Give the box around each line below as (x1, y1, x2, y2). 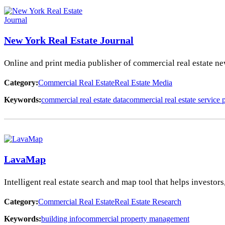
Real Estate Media (115, 78, 172, 87)
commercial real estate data (41, 95, 126, 104)
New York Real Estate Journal (4, 34, 134, 46)
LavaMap (4, 153, 46, 165)
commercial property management (82, 214, 189, 223)
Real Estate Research (115, 197, 181, 206)
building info (41, 214, 82, 223)
